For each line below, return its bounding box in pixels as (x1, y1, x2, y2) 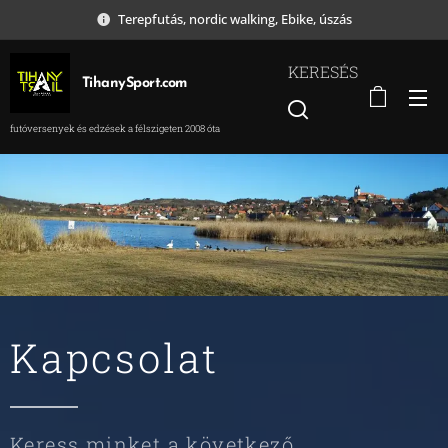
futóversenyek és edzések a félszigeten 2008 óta (10, 121, 220, 135)
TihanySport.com (82, 75, 187, 91)
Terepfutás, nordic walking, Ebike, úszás (118, 9, 352, 28)
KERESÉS (288, 60, 358, 82)
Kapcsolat (10, 331, 220, 384)
